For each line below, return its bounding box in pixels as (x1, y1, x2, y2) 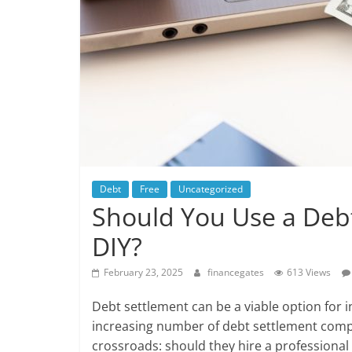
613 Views (287, 266, 331, 279)
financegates (207, 266, 266, 279)
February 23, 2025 (104, 266, 183, 279)
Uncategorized (178, 182, 243, 196)
